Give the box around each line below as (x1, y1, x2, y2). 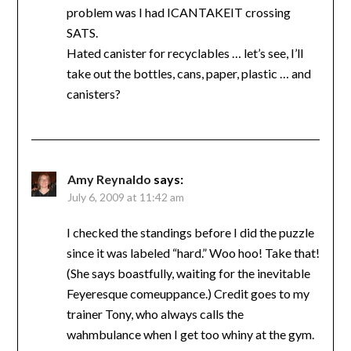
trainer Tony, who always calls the (66, 306, 244, 322)
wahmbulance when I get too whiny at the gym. (66, 327, 314, 342)
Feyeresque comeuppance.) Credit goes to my (66, 286, 309, 302)
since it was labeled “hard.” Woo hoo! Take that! (66, 245, 320, 261)
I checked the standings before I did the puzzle (66, 225, 314, 241)
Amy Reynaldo (67, 172, 151, 187)
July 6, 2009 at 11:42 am (67, 190, 184, 204)
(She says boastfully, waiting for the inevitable (66, 266, 310, 281)
